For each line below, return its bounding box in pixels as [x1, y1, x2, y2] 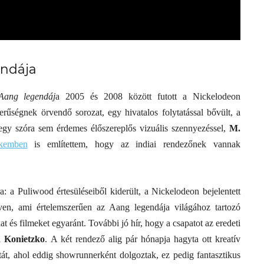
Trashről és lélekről [106, 147, 197, 158]
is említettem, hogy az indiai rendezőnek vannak [34, 139, 241, 149]
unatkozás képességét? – [106, 129, 226, 140]
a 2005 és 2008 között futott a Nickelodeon [55, 91, 241, 101]
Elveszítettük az [106, 111, 184, 123]
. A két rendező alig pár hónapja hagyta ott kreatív [45, 234, 240, 244]
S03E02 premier [106, 164, 184, 176]
